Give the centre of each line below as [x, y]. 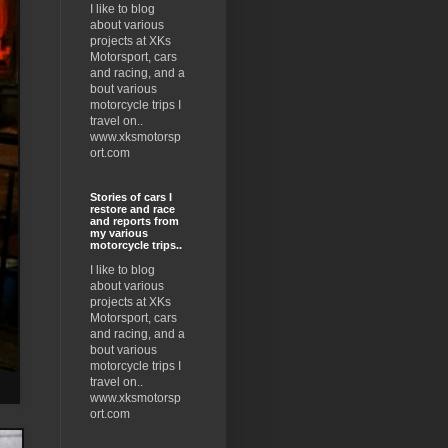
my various [118, 233]
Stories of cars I [130, 197]
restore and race [132, 209]
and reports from [134, 221]
